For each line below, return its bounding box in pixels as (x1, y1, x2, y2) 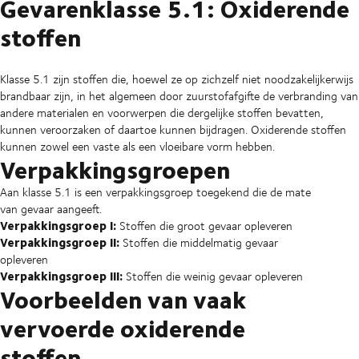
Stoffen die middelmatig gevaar (119, 233, 278, 251)
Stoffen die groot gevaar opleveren (116, 216, 292, 234)
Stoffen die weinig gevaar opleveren (123, 267, 303, 284)
